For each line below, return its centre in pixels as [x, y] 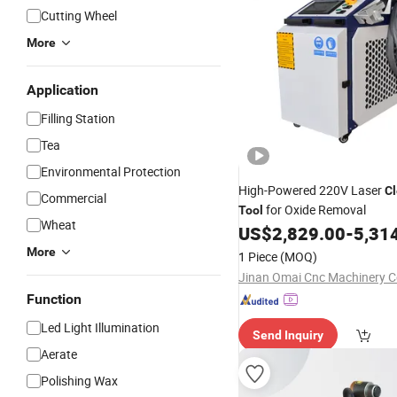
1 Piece [258, 257]
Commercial [74, 198]
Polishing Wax [79, 381]
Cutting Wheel [79, 16]
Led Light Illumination [100, 327]
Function [54, 299]
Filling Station [78, 118]
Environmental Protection [111, 171]
